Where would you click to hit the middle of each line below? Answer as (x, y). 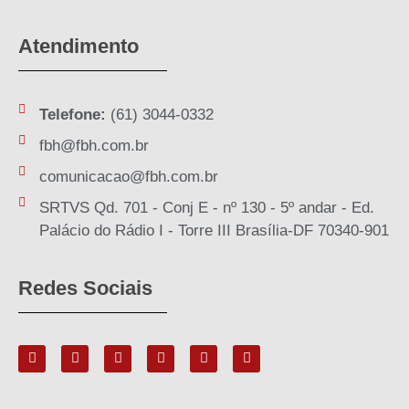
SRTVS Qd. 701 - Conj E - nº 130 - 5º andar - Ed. (206, 207)
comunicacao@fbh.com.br (128, 176)
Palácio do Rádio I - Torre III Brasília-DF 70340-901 (214, 230)
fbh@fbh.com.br (94, 145)
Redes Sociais (85, 288)
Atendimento (79, 46)
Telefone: (72, 114)
